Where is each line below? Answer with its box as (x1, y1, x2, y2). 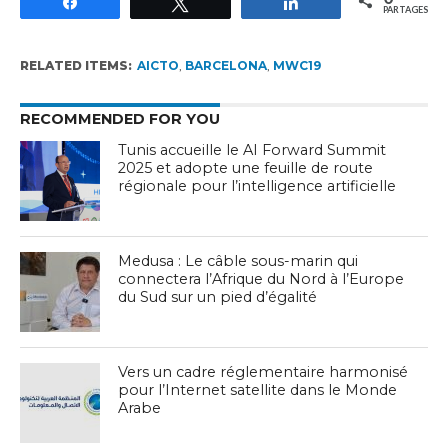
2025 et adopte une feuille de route (118, 159, 374, 178)
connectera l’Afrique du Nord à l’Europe (118, 270, 405, 289)
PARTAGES (383, 4, 429, 16)
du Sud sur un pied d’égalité (118, 288, 318, 307)
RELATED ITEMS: (19, 58, 132, 74)
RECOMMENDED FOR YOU (19, 110, 220, 129)
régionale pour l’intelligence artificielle (118, 177, 397, 196)
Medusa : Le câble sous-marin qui (118, 252, 359, 271)
